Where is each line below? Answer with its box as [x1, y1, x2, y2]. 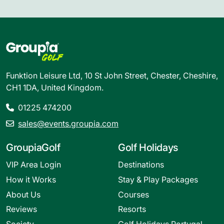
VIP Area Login [6, 159, 61, 170]
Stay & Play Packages [118, 174, 198, 184]
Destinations [118, 159, 164, 170]
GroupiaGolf [6, 141, 60, 153]
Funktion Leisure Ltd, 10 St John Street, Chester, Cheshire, [6, 70, 218, 80]
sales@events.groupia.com [18, 118, 118, 128]
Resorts [118, 204, 146, 214]
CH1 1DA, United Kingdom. [6, 82, 103, 92]
